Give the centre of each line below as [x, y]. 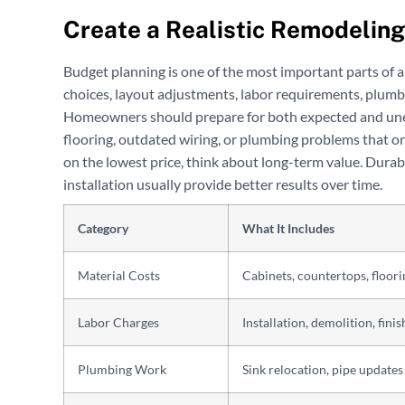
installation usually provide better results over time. [223, 184]
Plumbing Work [122, 370]
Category [103, 229]
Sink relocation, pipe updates [323, 370]
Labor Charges [118, 323]
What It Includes [288, 229]
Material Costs [119, 276]
